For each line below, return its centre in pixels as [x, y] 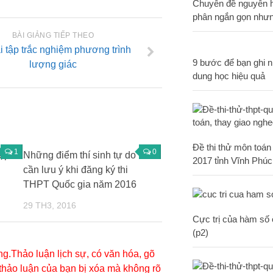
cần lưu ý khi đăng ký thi [75, 170]
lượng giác [53, 65]
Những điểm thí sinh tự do [79, 155]
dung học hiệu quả [229, 76]
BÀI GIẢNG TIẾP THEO [53, 36]
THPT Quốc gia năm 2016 [80, 185]
